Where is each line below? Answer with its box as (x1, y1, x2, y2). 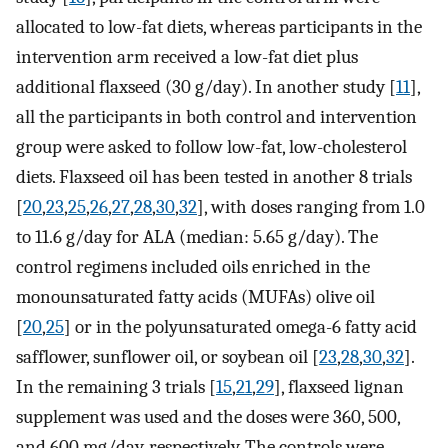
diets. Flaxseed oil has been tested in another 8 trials (16, 166, 412, 189)
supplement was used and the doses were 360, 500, (16, 406, 400, 429)
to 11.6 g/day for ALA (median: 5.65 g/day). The (16, 226, 378, 249)
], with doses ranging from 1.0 (197, 196, 425, 219)
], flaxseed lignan (274, 376, 404, 399)
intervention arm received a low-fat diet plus (16, 46, 358, 69)
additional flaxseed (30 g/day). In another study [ (16, 76, 396, 99)
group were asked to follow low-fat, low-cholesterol (16, 136, 407, 159)
